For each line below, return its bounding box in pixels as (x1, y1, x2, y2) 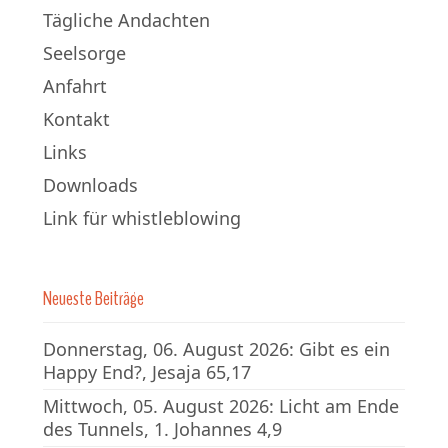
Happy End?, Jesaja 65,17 (43, 359, 251, 384)
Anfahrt (43, 73, 107, 98)
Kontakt (43, 106, 110, 131)
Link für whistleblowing (43, 205, 241, 230)
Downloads (43, 172, 138, 197)
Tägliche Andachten (43, 7, 210, 32)
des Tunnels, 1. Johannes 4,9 (43, 416, 282, 441)
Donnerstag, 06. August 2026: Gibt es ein (43, 336, 390, 361)
